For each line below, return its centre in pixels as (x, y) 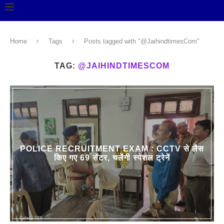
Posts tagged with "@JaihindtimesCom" (142, 41)
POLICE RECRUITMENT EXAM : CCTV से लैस (112, 149)
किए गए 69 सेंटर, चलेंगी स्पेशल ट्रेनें (112, 158)
